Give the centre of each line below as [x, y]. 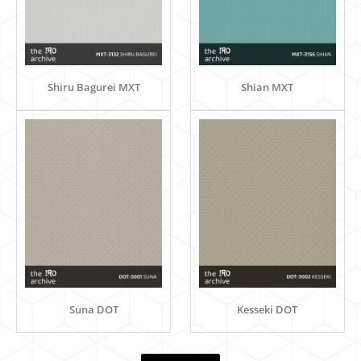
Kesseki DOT [268, 310]
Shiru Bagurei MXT [93, 87]
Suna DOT [93, 310]
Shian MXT [268, 87]
